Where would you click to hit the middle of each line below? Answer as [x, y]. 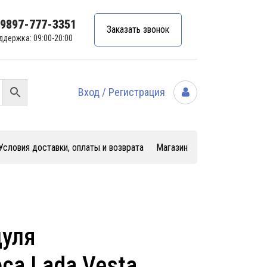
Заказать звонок [138, 29]
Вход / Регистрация [123, 92]
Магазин [172, 148]
